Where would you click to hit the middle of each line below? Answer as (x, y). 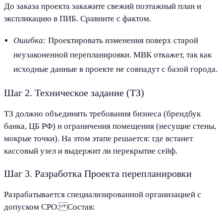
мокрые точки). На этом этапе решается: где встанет (98, 138)
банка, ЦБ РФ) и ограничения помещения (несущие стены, (110, 126)
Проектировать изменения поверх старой (122, 40)
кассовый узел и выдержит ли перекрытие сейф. (91, 151)
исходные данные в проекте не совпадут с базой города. (116, 69)
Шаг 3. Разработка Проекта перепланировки (98, 173)
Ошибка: (30, 40)
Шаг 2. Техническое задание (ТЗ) (74, 92)
